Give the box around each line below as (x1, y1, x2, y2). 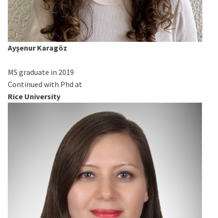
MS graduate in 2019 (8, 67, 74, 77)
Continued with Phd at (8, 79, 82, 89)
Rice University (8, 91, 60, 101)
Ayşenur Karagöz (8, 42, 67, 53)
